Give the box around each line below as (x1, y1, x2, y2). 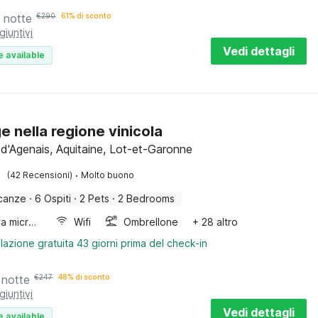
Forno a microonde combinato (28, 216, 37, 228)
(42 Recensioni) (7, 170, 73, 180)
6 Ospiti (35, 192, 72, 204)
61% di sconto (61, 11, 112, 20)
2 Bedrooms (118, 192, 175, 204)
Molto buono (81, 170, 135, 180)
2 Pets (79, 192, 110, 204)
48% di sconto (58, 273, 111, 281)
